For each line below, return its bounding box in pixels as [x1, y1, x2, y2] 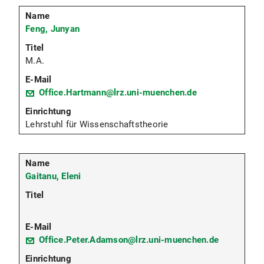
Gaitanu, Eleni [25, 171, 81, 182]
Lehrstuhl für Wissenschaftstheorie [25, 119, 169, 130]
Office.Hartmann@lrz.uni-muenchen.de [39, 87, 197, 98]
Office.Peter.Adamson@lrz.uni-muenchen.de [39, 235, 219, 246]
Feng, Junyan [25, 24, 80, 35]
